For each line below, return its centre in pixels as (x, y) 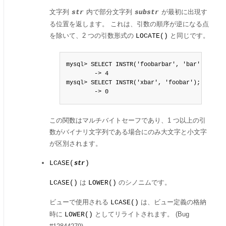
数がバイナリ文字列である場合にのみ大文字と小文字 (128, 132)
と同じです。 (189, 36)
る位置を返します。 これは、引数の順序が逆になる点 (129, 24)
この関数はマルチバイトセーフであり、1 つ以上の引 (128, 120)
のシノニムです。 (144, 182)
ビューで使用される (80, 202)
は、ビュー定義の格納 (173, 202)
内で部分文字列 (109, 12)
